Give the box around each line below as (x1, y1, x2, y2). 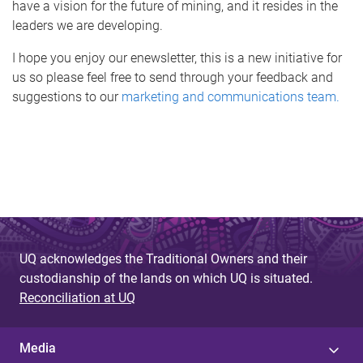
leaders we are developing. (12, 17, 163, 33)
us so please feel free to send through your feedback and (12, 69, 333, 85)
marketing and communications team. (122, 88, 340, 105)
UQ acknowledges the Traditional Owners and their (19, 250, 307, 267)
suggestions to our (12, 88, 122, 105)
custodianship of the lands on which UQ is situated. (19, 270, 313, 286)
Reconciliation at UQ (19, 289, 135, 305)
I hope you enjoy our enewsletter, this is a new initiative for (12, 49, 342, 66)
